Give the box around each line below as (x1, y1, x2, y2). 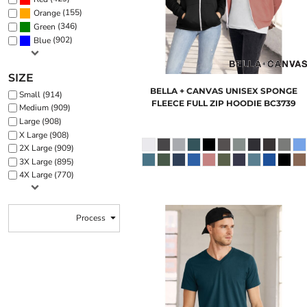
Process (76, 212, 106, 224)
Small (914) (19, 88, 62, 100)
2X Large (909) (19, 143, 74, 154)
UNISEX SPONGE (225, 85, 298, 96)
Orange (34, 8, 60, 19)
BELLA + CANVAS (150, 85, 224, 96)
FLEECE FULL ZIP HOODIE (151, 97, 262, 108)
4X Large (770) (19, 169, 74, 181)
